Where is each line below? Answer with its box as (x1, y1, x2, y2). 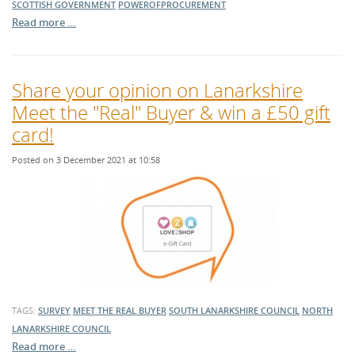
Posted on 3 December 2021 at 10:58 (12, 154, 160, 166)
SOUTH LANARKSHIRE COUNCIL (169, 304, 300, 316)
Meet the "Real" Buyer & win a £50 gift (12, 99, 330, 125)
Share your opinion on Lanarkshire (12, 77, 303, 103)
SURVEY (38, 304, 71, 316)
